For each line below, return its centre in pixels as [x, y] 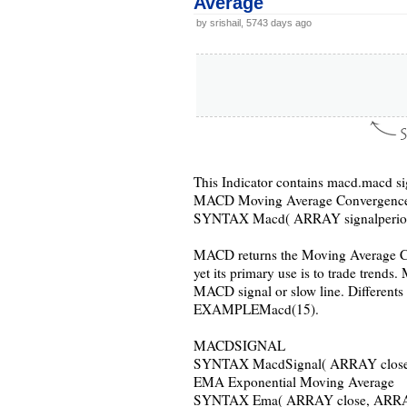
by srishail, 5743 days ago [253, 23]
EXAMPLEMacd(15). [256, 309]
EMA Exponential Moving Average [293, 382]
